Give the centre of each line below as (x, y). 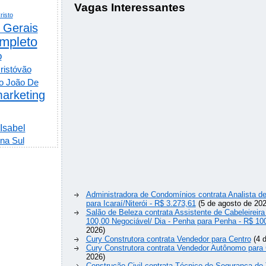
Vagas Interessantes (129, 8)
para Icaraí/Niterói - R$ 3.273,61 (141, 204)
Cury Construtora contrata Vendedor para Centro (168, 239)
